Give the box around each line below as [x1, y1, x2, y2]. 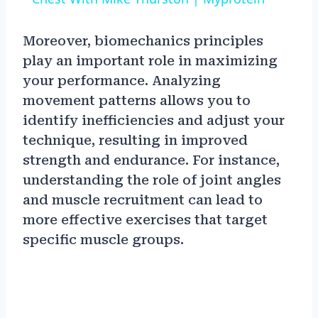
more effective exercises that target [23, 212, 268, 228]
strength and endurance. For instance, [23, 153, 280, 168]
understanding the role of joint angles [23, 172, 281, 188]
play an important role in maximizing [23, 53, 278, 69]
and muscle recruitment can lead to [23, 192, 263, 208]
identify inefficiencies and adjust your [23, 113, 285, 128]
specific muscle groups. [23, 232, 184, 248]
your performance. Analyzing [23, 73, 221, 89]
